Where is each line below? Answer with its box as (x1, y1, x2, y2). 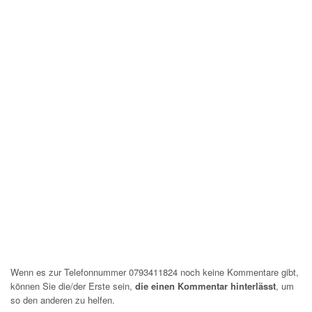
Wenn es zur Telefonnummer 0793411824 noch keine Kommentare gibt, (10, 265, 299, 279)
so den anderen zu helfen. (10, 293, 115, 306)
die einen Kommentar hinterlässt (135, 279, 276, 292)
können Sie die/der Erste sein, (10, 279, 135, 292)
